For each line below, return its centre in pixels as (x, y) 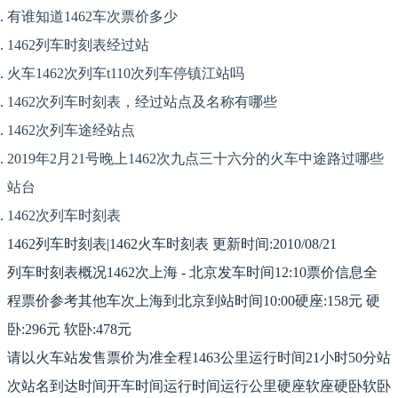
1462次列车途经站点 (71, 131)
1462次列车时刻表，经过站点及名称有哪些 (142, 102)
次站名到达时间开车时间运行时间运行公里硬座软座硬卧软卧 (199, 386)
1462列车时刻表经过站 (78, 45)
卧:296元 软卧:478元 (69, 330)
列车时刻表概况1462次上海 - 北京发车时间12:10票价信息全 (192, 273)
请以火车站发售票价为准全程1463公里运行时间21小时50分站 (199, 358)
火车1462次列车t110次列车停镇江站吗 (126, 74)
